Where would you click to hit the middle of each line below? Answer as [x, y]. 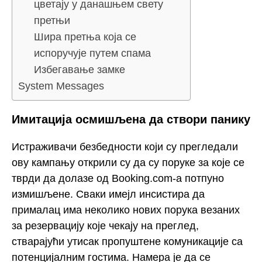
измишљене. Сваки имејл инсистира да [108, 194]
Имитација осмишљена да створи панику [131, 120]
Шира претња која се [85, 37]
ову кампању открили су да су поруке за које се [128, 162]
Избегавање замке [80, 70]
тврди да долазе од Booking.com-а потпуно [118, 178]
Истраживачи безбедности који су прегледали [125, 146]
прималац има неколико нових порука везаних [126, 210]
